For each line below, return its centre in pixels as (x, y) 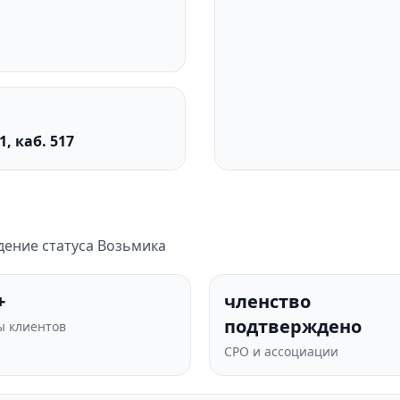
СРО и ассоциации (281, 351)
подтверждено (293, 326)
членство (267, 301)
